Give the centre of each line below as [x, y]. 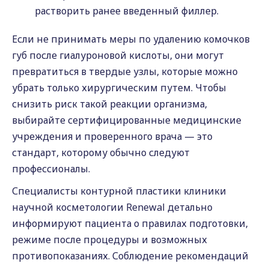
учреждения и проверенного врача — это [112, 136]
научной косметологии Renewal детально [112, 207]
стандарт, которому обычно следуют [101, 153]
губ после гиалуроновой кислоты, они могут [118, 55]
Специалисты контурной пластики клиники [119, 191]
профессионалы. [51, 169]
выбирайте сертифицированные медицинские [127, 120]
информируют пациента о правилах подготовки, [130, 223]
